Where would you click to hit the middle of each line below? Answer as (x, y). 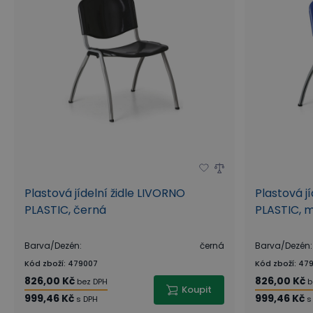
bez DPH (92, 282)
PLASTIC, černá (65, 210)
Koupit (196, 290)
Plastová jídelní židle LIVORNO (105, 193)
